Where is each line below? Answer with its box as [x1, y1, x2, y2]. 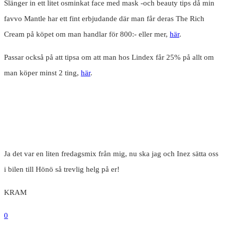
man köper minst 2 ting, [4, 69, 81, 77]
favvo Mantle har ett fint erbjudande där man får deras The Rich [4, 15, 204, 23]
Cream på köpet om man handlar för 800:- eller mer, [4, 30, 170, 39]
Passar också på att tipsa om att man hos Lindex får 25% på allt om [4, 53, 214, 62]
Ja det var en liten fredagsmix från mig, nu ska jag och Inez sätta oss [4, 150, 218, 158]
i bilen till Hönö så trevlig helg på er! [4, 165, 120, 174]
